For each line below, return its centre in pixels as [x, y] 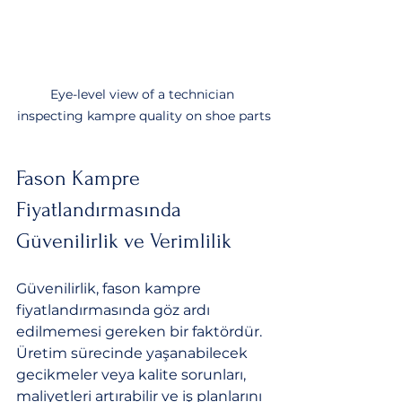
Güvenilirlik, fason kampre [110, 288]
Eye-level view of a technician [144, 94]
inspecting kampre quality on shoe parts [144, 115]
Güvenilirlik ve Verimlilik [124, 240]
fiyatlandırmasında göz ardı [115, 310]
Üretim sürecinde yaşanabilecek [134, 353]
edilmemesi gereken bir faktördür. [141, 331]
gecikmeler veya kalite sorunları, [133, 374]
